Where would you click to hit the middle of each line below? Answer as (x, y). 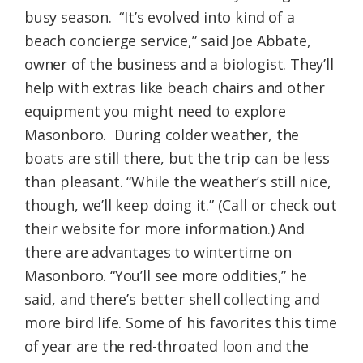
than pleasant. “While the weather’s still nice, (178, 181)
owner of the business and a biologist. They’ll (179, 64)
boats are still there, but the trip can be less (177, 158)
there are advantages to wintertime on (158, 252)
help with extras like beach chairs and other (175, 87)
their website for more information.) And (164, 228)
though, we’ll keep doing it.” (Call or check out (181, 205)
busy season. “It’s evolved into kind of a (160, 17)
